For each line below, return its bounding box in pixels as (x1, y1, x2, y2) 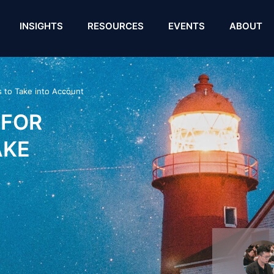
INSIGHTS (20, 20, 64, 32)
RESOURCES (87, 20, 144, 32)
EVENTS (168, 20, 206, 32)
